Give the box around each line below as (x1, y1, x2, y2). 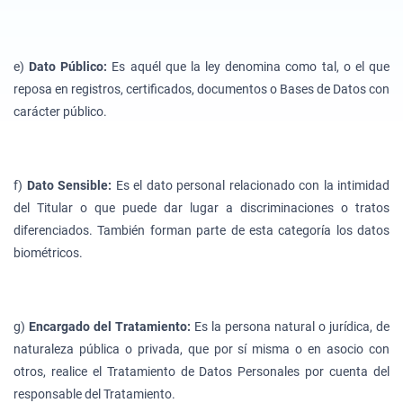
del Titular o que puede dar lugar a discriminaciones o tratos (13, 200, 390, 215)
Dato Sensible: (26, 177, 116, 193)
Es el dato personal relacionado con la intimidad (115, 177, 390, 193)
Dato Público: (29, 58, 112, 74)
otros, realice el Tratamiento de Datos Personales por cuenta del (13, 363, 390, 379)
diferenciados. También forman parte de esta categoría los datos (13, 222, 390, 237)
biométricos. (13, 245, 83, 260)
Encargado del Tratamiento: (29, 318, 194, 334)
